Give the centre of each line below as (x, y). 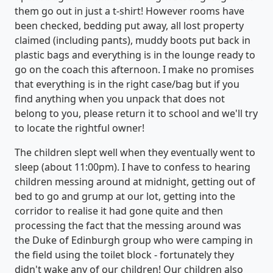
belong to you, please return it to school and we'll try (136, 113)
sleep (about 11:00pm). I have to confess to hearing (133, 167)
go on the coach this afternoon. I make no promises (134, 69)
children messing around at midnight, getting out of (135, 181)
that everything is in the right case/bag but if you (127, 84)
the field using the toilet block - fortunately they (124, 254)
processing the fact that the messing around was (128, 225)
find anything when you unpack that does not (120, 98)
